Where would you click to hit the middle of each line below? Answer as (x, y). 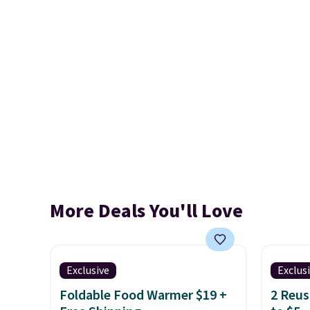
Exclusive (88, 271)
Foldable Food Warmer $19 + (143, 295)
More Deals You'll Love (146, 211)
